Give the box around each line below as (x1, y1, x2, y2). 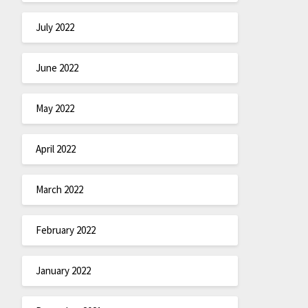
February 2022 (35, 223, 96, 237)
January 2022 (35, 264, 91, 278)
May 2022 (35, 102, 74, 115)
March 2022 (35, 183, 83, 197)
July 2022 (35, 21, 74, 34)
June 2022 (35, 61, 78, 75)
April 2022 (35, 142, 76, 156)
